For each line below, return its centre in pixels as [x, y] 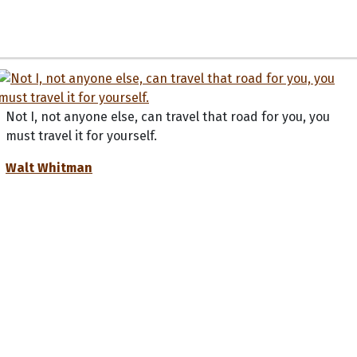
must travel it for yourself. [81, 135]
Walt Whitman [49, 167]
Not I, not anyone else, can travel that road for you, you [168, 116]
